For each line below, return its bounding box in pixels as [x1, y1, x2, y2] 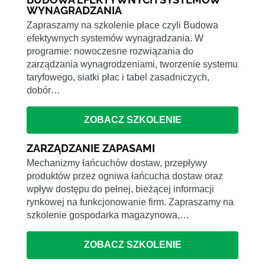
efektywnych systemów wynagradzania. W [27, 33, 203, 43]
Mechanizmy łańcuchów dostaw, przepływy [27, 158, 207, 169]
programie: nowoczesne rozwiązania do [27, 46, 193, 56]
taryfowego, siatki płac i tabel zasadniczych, [27, 72, 209, 82]
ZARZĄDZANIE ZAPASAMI [27, 142, 155, 155]
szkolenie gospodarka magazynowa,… [27, 210, 189, 221]
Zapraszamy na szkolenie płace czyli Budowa [27, 20, 218, 30]
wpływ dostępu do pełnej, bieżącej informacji [27, 184, 214, 195]
